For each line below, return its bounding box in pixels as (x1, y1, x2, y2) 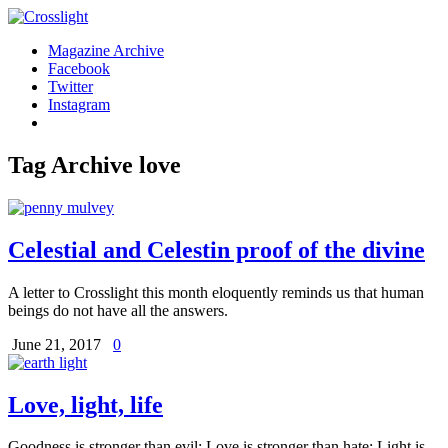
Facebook (48, 60, 110, 77)
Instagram (48, 96, 110, 113)
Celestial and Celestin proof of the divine (8, 236, 425, 263)
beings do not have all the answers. (8, 301, 228, 319)
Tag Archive (8, 151, 139, 178)
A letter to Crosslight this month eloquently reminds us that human (8, 283, 424, 301)
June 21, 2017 (12, 335, 105, 353)
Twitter (48, 78, 93, 95)
